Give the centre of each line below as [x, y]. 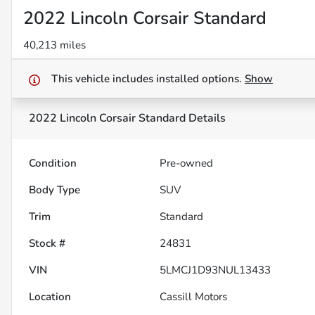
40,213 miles [54, 45]
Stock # [47, 244]
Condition [53, 163]
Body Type [54, 190]
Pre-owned [187, 163]
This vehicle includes [104, 79]
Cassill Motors [194, 297]
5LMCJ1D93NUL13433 [216, 270]
